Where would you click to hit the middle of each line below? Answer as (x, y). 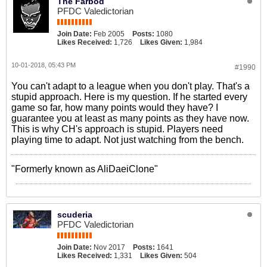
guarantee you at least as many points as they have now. (130, 118)
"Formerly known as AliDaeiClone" (85, 169)
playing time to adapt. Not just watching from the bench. (128, 140)
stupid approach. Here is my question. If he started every (129, 97)
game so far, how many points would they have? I (115, 108)
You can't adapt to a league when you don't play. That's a (131, 86)
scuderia (75, 215)
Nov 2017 (109, 247)
